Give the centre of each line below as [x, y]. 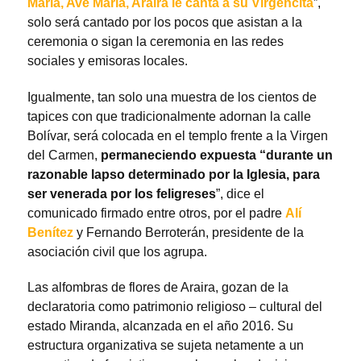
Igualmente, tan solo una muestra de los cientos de [172, 97]
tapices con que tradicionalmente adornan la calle [169, 116]
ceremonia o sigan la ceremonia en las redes [156, 41]
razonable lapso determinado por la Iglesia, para [174, 174]
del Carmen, [64, 155]
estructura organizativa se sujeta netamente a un [166, 346]
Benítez [50, 232]
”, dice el [240, 193]
